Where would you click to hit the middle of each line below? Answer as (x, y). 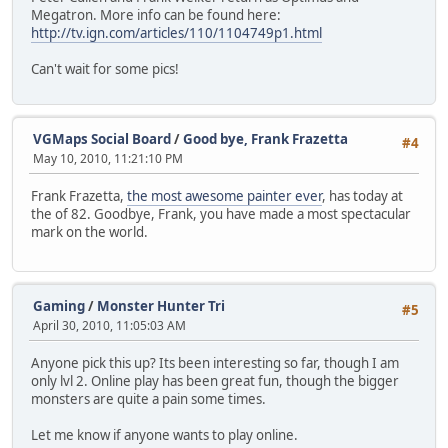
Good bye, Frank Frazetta (265, 138)
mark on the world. (89, 232)
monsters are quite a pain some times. (148, 399)
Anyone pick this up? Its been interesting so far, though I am (215, 363)
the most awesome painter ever (224, 196)
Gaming (59, 305)
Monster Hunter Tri (161, 305)
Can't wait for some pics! (105, 68)
